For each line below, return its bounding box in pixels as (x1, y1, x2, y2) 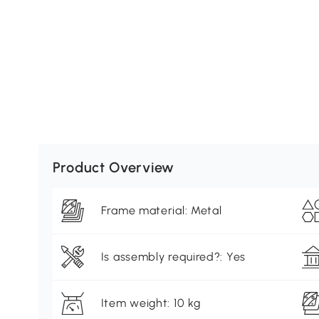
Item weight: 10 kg (100, 296, 201, 310)
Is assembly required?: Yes (100, 250, 246, 264)
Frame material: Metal (100, 204, 222, 218)
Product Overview (52, 159, 174, 177)
